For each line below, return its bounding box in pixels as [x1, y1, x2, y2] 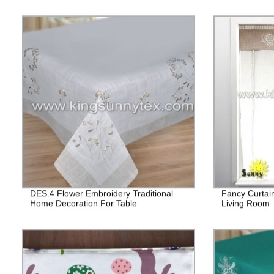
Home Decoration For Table [29, 198, 137, 208]
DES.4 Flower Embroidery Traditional [29, 188, 173, 198]
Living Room [221, 198, 270, 208]
